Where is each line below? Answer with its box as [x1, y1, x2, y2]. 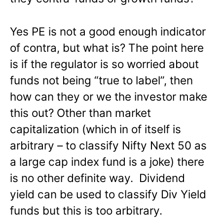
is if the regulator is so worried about [10, 57, 199, 71]
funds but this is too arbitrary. [10, 204, 162, 218]
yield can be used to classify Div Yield [10, 187, 206, 201]
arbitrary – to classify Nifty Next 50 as [10, 139, 207, 152]
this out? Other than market [10, 106, 151, 120]
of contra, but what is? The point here [10, 41, 204, 55]
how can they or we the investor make [10, 90, 207, 104]
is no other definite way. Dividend [10, 171, 185, 185]
